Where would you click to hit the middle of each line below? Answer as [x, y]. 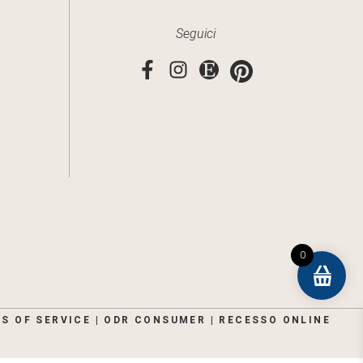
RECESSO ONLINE [275, 320]
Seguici [195, 34]
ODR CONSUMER [155, 320]
